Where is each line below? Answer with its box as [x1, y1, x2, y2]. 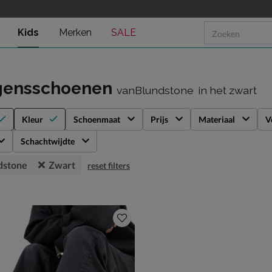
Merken [58, 27, 92, 38]
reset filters [87, 160, 130, 171]
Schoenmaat [73, 114, 120, 124]
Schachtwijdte [21, 136, 75, 146]
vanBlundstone [117, 84, 194, 97]
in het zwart [198, 84, 257, 97]
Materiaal [199, 114, 235, 124]
